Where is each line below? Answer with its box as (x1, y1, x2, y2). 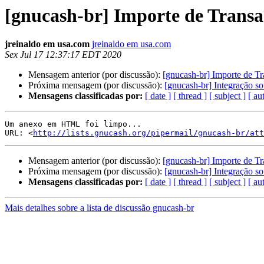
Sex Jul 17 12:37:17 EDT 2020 (5, 49, 121, 60)
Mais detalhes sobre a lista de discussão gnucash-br (5, 203, 194, 213)
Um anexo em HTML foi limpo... (5, 120, 141, 129)
